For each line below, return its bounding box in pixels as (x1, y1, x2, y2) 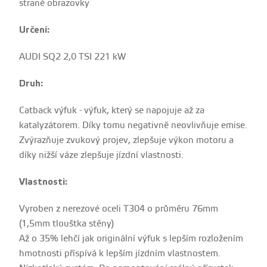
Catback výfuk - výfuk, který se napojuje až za (19, 105, 205, 116)
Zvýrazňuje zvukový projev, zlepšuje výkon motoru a (19, 135, 234, 146)
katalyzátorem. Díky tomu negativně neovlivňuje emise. (19, 120, 248, 131)
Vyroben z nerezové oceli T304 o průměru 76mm (19, 203, 219, 215)
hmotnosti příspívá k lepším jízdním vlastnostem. (19, 248, 221, 259)
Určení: (19, 24, 50, 36)
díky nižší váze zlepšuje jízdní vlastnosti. (19, 150, 184, 161)
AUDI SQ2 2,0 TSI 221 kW (19, 51, 126, 63)
